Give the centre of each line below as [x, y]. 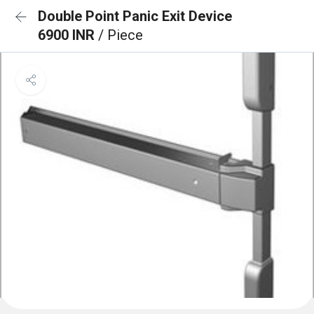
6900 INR [68, 35]
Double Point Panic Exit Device [135, 16]
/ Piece [121, 35]
